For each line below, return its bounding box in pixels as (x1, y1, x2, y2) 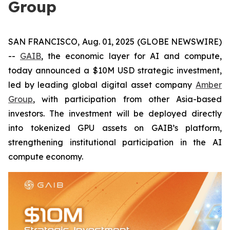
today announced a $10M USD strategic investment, (8, 65, 222, 75)
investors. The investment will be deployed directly (8, 108, 222, 119)
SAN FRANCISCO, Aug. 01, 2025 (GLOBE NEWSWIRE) (8, 36, 222, 47)
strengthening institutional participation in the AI (8, 137, 222, 147)
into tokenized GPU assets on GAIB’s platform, (8, 123, 222, 133)
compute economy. (8, 151, 83, 162)
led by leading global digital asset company (8, 80, 196, 90)
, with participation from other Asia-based (33, 94, 222, 104)
